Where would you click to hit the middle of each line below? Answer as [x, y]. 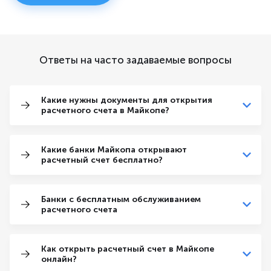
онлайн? [59, 260]
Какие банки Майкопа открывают [114, 150]
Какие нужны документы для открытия [127, 100]
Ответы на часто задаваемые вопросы [135, 60]
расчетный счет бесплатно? [102, 160]
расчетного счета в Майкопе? [105, 111]
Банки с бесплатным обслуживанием [121, 200]
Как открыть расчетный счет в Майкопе [128, 249]
